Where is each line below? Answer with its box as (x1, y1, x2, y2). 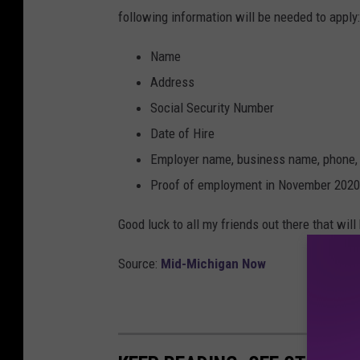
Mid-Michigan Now (161, 256, 266, 272)
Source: (118, 256, 161, 272)
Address (150, 74, 194, 91)
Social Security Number (150, 100, 274, 117)
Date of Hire (150, 125, 215, 142)
